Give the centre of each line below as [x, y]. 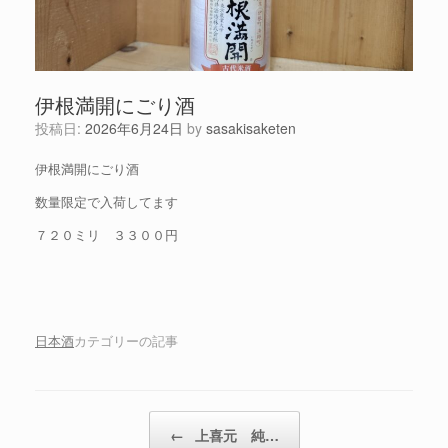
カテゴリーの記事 [126, 340]
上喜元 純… [234, 434]
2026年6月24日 [134, 128]
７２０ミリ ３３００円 [106, 235]
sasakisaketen [251, 128]
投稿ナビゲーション [93, 420]
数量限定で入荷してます [106, 202]
